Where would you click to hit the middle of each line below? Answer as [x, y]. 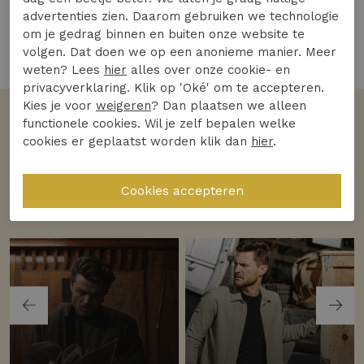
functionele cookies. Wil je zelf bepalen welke [159, 123]
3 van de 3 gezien [182, 60]
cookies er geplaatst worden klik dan [137, 141]
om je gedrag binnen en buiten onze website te [164, 34]
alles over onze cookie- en [208, 69]
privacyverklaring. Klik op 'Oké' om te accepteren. [173, 87]
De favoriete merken [94, 156]
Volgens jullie [56, 132]
